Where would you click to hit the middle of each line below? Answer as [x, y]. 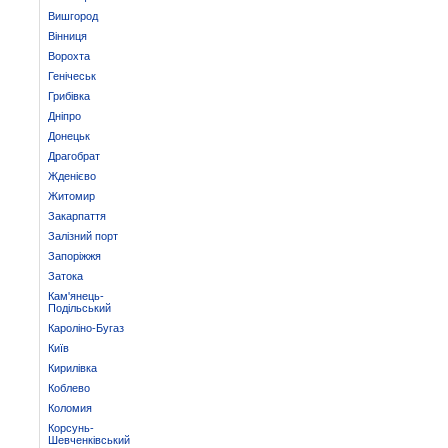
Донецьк [68, 136]
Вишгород [72, 16]
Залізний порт [82, 236]
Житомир [71, 196]
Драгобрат [73, 156]
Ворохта [68, 56]
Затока [65, 276]
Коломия [69, 408]
